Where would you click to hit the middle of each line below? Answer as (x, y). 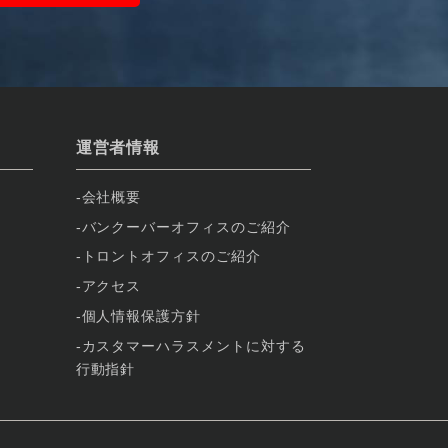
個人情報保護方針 (141, 316)
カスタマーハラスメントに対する (193, 346)
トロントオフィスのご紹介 (171, 256)
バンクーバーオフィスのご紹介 (186, 226)
